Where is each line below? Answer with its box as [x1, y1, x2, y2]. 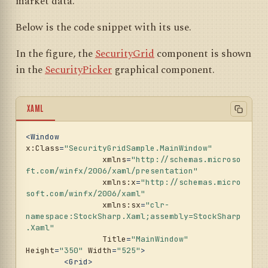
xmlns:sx [102, 200, 141, 211]
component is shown [154, 46, 251, 62]
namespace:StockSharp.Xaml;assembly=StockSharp [26, 211, 241, 222]
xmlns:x [102, 177, 136, 188]
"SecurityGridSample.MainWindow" [64, 143, 212, 154]
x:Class [26, 143, 59, 154]
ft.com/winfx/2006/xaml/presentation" [26, 166, 198, 176]
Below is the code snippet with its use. [16, 20, 191, 36]
